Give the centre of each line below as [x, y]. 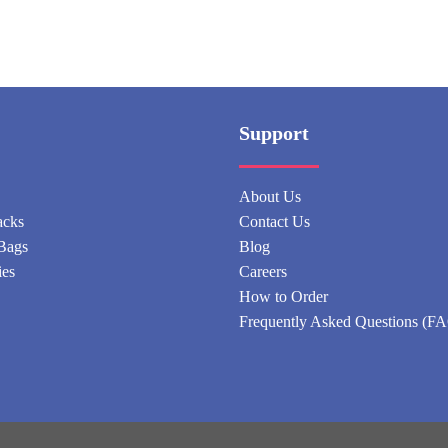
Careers [263, 272]
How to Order [283, 297]
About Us [270, 197]
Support [274, 133]
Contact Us [274, 222]
